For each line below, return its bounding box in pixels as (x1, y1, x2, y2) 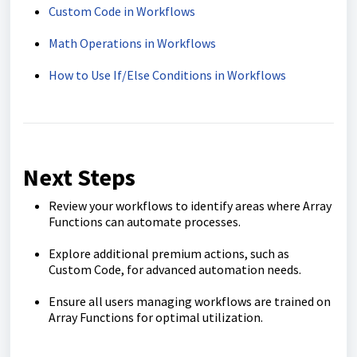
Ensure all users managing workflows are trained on (49, 292, 331, 309)
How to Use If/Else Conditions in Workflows (49, 66, 286, 83)
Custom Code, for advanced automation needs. (49, 261, 301, 277)
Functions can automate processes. (49, 213, 241, 229)
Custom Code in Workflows (49, 2, 195, 19)
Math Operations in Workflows (49, 34, 216, 51)
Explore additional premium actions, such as (49, 245, 289, 261)
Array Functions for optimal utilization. (49, 308, 263, 325)
